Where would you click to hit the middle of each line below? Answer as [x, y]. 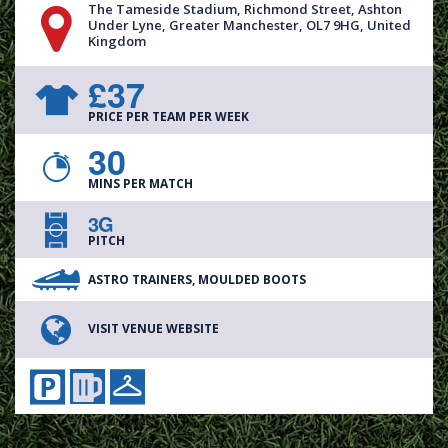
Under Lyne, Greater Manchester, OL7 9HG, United [249, 24]
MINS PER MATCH [140, 184]
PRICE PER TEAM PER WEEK [168, 116]
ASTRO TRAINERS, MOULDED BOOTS [197, 279]
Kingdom [117, 40]
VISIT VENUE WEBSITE [153, 329]
